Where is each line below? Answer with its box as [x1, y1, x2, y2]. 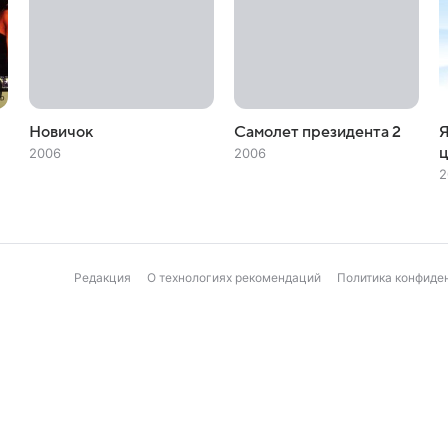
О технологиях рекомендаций [147, 270, 321, 285]
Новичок [28, 123, 93, 141]
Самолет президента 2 [233, 123, 401, 141]
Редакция [74, 270, 131, 285]
